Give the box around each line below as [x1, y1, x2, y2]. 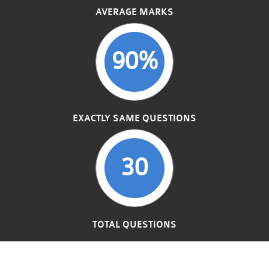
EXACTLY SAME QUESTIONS [73, 113, 196, 124]
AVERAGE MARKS [95, 7, 174, 17]
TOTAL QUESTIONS [92, 219, 177, 230]
